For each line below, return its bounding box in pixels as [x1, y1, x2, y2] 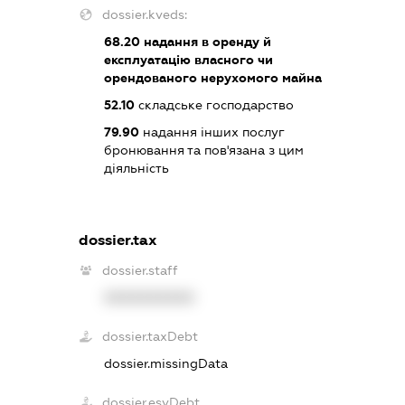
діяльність [103, 160, 169, 175]
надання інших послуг [138, 124, 284, 139]
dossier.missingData [103, 356, 228, 372]
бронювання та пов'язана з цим [103, 142, 304, 157]
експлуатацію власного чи [103, 52, 273, 67]
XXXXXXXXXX [103, 290, 194, 306]
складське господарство [134, 97, 294, 112]
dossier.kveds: [101, 6, 187, 22]
